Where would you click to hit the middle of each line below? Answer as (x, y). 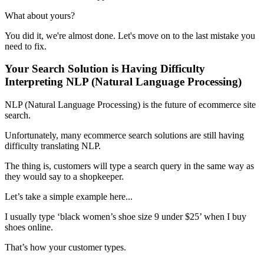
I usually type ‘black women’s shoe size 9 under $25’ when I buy (126, 217)
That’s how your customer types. (65, 247)
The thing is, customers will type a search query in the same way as (129, 166)
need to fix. (26, 46)
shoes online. (29, 227)
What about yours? (40, 15)
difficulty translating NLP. (53, 146)
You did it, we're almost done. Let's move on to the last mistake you (130, 35)
